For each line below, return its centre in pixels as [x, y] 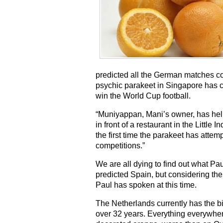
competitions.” [120, 146]
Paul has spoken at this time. [146, 185]
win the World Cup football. [143, 96]
